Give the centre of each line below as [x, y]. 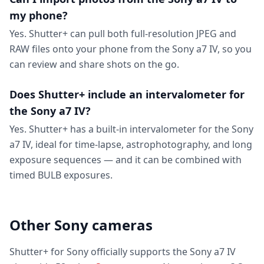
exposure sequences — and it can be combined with [126, 160]
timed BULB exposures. [61, 175]
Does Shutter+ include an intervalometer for [127, 94]
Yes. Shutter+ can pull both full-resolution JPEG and [123, 34]
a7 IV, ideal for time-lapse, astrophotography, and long [131, 144]
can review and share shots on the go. [94, 64]
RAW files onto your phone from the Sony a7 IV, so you [131, 49]
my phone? [39, 15]
